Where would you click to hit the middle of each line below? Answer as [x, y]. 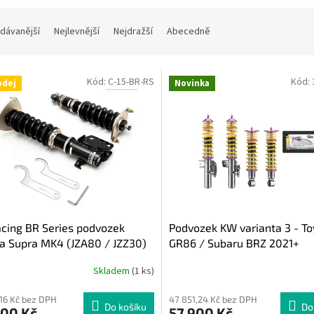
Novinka [192, 84]
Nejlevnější [77, 32]
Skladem [112, 272]
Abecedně [189, 32]
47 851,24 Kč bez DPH [213, 299]
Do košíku [125, 306]
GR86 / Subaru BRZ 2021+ [234, 243]
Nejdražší [133, 32]
